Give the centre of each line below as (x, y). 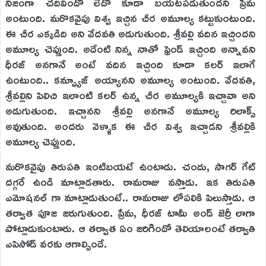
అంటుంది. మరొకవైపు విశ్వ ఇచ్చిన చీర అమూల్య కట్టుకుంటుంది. (131, 18)
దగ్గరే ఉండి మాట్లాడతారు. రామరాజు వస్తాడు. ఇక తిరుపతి (131, 182)
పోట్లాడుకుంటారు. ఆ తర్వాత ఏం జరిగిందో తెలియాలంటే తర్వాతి (131, 228)
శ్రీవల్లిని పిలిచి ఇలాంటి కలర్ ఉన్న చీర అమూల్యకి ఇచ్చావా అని (131, 95)
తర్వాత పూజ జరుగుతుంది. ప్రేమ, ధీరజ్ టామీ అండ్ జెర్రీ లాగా (131, 213)
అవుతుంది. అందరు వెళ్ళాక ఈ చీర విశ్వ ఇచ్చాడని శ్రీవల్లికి (131, 126)
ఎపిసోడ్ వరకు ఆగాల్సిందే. (56, 243)
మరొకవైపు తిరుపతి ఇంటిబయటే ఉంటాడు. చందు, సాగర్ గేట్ (131, 166)
